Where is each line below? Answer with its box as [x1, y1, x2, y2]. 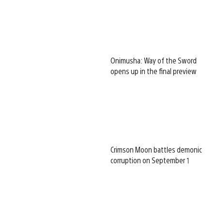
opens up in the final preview [110, 65, 197, 76]
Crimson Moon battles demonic [110, 144, 202, 155]
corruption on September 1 [110, 155, 189, 165]
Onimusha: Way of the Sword [110, 55, 197, 65]
